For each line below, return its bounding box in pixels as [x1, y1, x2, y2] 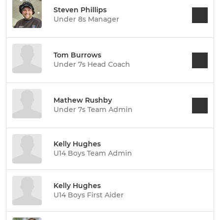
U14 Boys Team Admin [54, 148, 132, 158]
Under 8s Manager [54, 15, 119, 24]
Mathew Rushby [54, 96, 112, 105]
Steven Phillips [54, 5, 107, 14]
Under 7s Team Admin [54, 105, 133, 114]
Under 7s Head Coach [54, 60, 130, 69]
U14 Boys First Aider [54, 190, 124, 199]
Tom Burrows [54, 51, 101, 59]
